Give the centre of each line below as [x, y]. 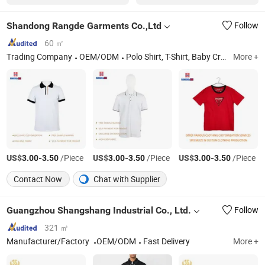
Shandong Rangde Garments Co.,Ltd [84, 25]
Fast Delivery [167, 242]
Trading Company [40, 57]
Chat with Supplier [126, 179]
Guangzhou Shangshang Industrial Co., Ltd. [99, 210]
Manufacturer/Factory [49, 242]
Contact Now [38, 179]
